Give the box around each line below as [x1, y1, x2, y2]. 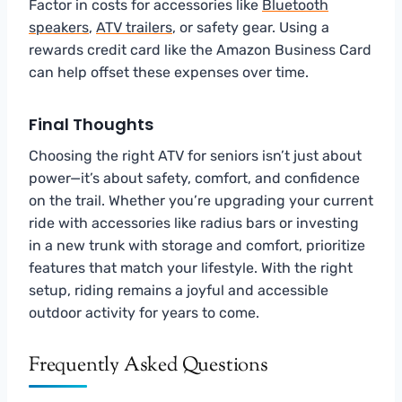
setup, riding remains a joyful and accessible [29, 281, 328, 299]
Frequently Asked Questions [29, 351, 268, 380]
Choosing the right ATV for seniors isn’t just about [29, 146, 362, 164]
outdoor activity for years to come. [29, 303, 259, 321]
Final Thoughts [29, 112, 153, 135]
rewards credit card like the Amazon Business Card [29, 40, 371, 58]
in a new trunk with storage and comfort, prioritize [29, 236, 365, 254]
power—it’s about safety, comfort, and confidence [29, 169, 360, 187]
